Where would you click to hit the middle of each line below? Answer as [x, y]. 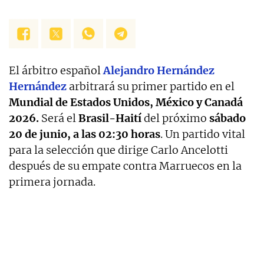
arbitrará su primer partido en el [151, 87]
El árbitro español [56, 71]
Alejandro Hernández [159, 71]
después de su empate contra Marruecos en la [125, 166]
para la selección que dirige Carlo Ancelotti [118, 150]
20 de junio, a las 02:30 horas [85, 134]
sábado [227, 118]
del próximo [175, 118]
